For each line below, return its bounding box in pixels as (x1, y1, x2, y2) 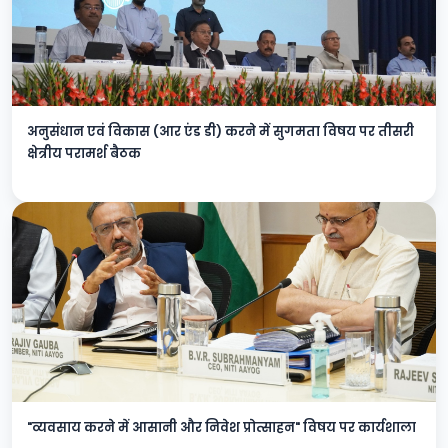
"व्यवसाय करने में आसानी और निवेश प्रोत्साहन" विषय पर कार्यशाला (27, 419, 416, 436)
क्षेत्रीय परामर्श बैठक (27, 145, 141, 162)
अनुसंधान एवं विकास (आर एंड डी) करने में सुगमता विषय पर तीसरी (27, 123, 414, 140)
